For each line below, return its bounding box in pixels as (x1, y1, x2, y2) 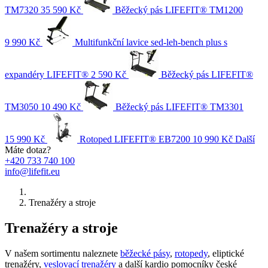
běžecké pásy (120, 248, 170, 258)
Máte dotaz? (5, 145, 51, 155)
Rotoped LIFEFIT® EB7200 (80, 134, 190, 144)
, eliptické (208, 248, 244, 258)
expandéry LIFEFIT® (5, 69, 89, 80)
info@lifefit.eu (5, 166, 60, 176)
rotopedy (175, 248, 208, 258)
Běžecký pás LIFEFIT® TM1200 (115, 5, 243, 15)
